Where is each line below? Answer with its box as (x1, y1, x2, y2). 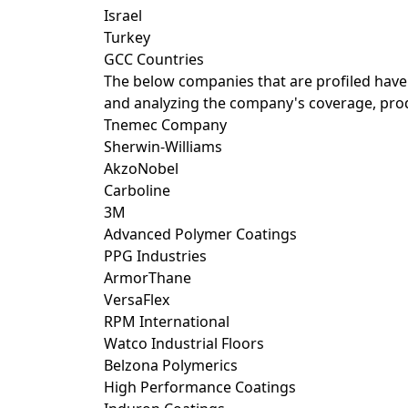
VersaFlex (104, 290, 169, 310)
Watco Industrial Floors (104, 333, 264, 353)
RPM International (104, 311, 229, 331)
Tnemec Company (104, 115, 227, 135)
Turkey (104, 27, 150, 47)
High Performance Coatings (104, 377, 296, 397)
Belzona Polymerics (104, 355, 238, 375)
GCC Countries (104, 49, 204, 69)
